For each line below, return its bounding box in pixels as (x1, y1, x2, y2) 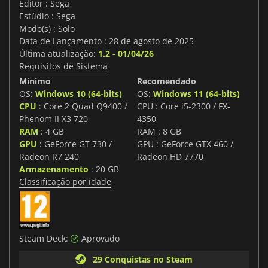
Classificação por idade (19, 176, 111, 188)
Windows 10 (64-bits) (35, 88, 122, 100)
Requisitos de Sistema (19, 60, 108, 72)
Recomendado (137, 75, 196, 87)
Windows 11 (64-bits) (153, 88, 240, 100)
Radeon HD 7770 (137, 151, 203, 163)
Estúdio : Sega (19, 10, 75, 22)
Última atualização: (19, 48, 98, 60)
